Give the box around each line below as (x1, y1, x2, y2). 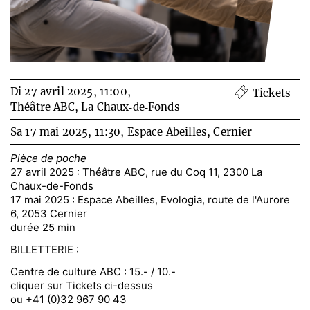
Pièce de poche (10, 151, 86, 165)
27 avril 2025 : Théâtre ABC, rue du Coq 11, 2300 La (10, 165, 262, 179)
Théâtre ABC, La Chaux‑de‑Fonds (10, 100, 180, 113)
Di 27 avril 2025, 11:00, (10, 84, 131, 98)
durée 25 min (10, 220, 75, 234)
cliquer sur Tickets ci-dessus (10, 278, 153, 292)
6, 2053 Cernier (10, 206, 87, 220)
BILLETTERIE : (10, 242, 79, 256)
